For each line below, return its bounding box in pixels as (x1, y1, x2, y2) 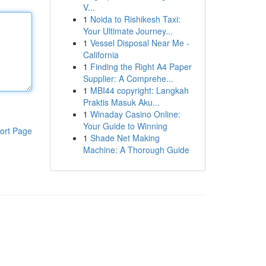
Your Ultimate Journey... (83, 25, 173, 37)
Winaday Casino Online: (90, 108, 180, 120)
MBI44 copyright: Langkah (90, 84, 189, 96)
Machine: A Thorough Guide (83, 144, 189, 156)
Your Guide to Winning (83, 120, 167, 132)
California (83, 49, 119, 61)
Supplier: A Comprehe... (83, 72, 173, 84)
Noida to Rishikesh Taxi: (90, 13, 180, 25)
